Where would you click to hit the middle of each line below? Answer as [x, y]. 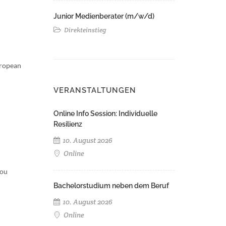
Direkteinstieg [84, 30]
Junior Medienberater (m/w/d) [104, 16]
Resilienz [68, 124]
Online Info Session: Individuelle [105, 114]
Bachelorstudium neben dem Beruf [111, 186]
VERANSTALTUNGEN [95, 90]
